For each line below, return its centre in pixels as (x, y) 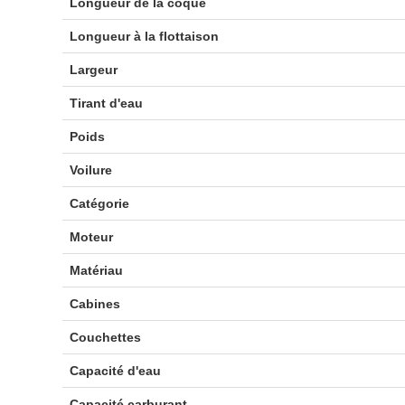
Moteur (91, 237)
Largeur (93, 70)
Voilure (90, 170)
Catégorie (99, 203)
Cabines (94, 304)
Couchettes (105, 337)
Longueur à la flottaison (144, 36)
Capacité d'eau (115, 371)
